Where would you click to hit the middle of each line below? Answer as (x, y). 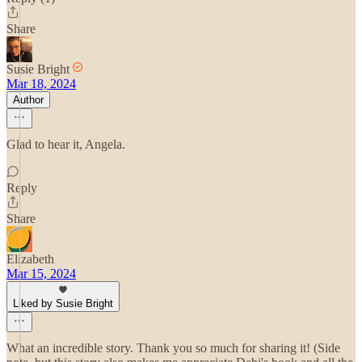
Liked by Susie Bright (63, 303)
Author (28, 100)
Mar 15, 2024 (41, 274)
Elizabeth (30, 259)
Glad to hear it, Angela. (66, 144)
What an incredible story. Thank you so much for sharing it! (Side (173, 348)
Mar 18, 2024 (41, 84)
